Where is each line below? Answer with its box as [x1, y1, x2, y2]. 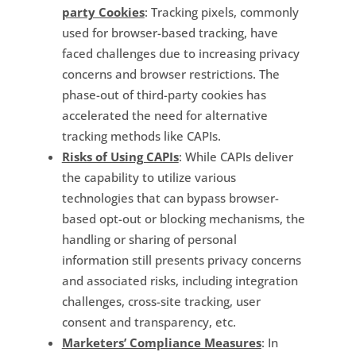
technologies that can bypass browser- [61, 189, 279, 206]
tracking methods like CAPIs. [61, 127, 221, 144]
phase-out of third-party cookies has [61, 86, 266, 103]
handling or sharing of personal [61, 230, 237, 247]
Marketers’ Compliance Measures [61, 334, 261, 350]
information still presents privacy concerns [61, 251, 301, 268]
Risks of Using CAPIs [61, 148, 179, 164]
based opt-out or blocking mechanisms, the [61, 210, 305, 226]
